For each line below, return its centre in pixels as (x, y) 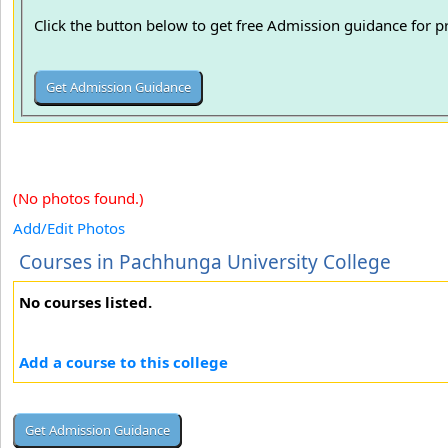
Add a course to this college (123, 362)
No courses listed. (85, 302)
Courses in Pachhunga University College (205, 262)
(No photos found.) (78, 198)
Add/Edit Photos (69, 228)
